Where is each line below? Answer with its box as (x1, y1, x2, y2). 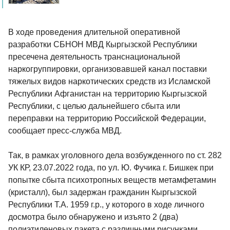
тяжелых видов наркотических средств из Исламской (8, 77, 210, 86)
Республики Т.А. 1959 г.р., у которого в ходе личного (8, 200, 204, 209)
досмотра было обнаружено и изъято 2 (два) (8, 213, 178, 222)
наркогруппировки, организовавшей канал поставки (8, 65, 207, 74)
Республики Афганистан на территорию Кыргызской (8, 89, 207, 99)
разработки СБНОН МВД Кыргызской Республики (8, 40, 197, 49)
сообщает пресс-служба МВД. (8, 126, 122, 136)
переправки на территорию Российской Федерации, (8, 114, 206, 123)
